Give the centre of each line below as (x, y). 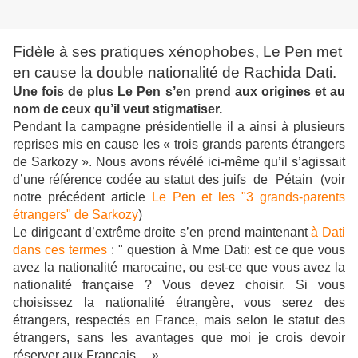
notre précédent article (82, 197)
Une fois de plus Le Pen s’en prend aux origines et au (179, 92)
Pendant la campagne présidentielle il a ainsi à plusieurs (179, 127)
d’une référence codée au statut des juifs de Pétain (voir (179, 180)
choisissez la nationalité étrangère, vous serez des (179, 303)
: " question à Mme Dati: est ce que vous (228, 250)
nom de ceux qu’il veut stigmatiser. (117, 109)
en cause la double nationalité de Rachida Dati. (175, 73)
